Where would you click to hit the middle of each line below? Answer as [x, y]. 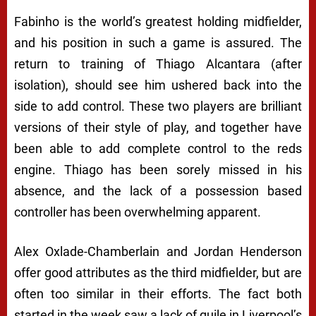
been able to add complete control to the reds [158, 149]
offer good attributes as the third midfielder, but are [158, 273]
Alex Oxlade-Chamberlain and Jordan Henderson [158, 252]
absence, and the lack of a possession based [158, 191]
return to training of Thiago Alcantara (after [158, 64]
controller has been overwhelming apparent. [138, 212]
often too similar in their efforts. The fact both [158, 294]
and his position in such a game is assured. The [158, 43]
